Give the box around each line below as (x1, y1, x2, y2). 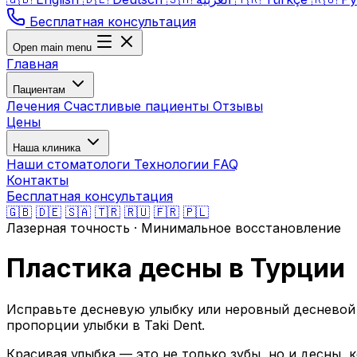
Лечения (6, 98, 64, 114)
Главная (6, 56, 58, 72)
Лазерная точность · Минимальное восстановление (6, 220, 341, 236)
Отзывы (213, 98, 263, 114)
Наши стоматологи (6, 156, 134, 172)
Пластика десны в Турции (6, 253, 345, 284)
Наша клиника (13, 142, 84, 154)
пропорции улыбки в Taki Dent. (6, 316, 205, 333)
